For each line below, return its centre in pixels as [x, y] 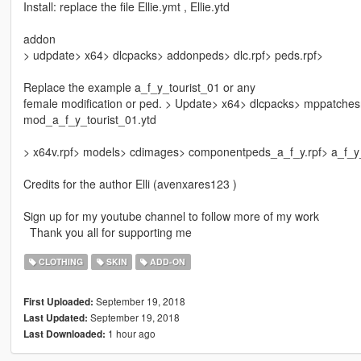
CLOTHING [60, 261]
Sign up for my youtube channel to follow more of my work [171, 216]
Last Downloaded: [64, 334]
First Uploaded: [58, 301]
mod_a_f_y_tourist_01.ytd [89, 119]
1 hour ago [130, 333]
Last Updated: [55, 317]
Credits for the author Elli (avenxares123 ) [130, 183]
